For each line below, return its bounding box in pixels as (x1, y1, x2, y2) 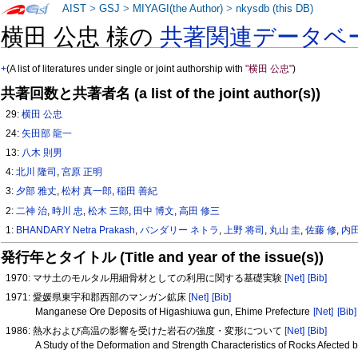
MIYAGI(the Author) (133, 3, 224, 14)
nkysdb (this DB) (236, 3, 314, 14)
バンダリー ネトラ (140, 224, 220, 236)
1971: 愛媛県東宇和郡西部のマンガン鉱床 (6, 292, 189, 304)
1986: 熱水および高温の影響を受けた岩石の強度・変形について (6, 325, 285, 337)
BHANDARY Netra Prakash (16, 224, 136, 236)
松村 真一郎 (62, 185, 113, 197)
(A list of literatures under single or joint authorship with (6, 63, 246, 75)
